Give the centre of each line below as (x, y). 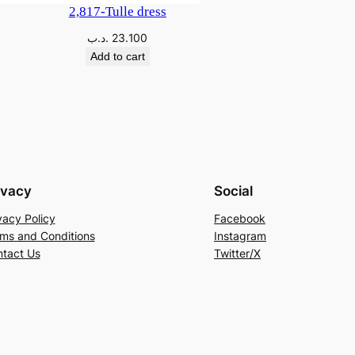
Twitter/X (237, 254)
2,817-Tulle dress (117, 12)
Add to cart (117, 57)
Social (233, 191)
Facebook (240, 219)
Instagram (240, 236)
